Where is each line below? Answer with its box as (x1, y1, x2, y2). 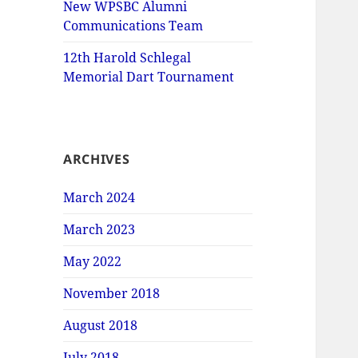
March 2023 (63, 221, 136, 239)
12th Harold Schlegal (63, 49, 192, 67)
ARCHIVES (63, 150, 130, 169)
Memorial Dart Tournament (63, 68, 235, 86)
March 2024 (63, 189, 136, 207)
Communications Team (63, 17, 204, 35)
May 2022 (63, 253, 122, 271)
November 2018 (63, 284, 161, 303)
